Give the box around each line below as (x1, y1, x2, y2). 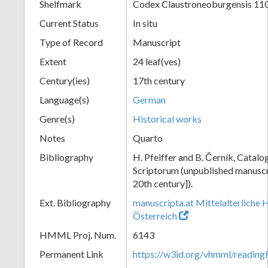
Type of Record (39, 36, 103, 48)
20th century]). (133, 177, 193, 189)
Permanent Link (39, 248, 103, 260)
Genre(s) (39, 112, 75, 124)
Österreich (133, 209, 179, 221)
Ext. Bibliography (39, 196, 111, 208)
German (133, 93, 166, 105)
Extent (39, 55, 66, 67)
